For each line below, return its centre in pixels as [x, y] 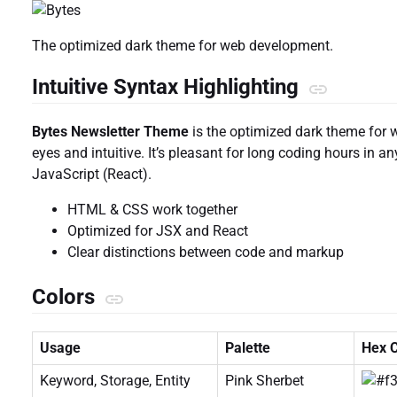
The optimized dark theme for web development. [183, 46]
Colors [66, 297]
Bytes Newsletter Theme [110, 132]
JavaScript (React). [92, 175]
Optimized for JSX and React [158, 231]
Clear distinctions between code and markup [206, 253]
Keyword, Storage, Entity [115, 381]
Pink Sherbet [265, 381]
